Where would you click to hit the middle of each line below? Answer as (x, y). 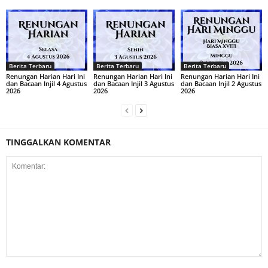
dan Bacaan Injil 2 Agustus (221, 83)
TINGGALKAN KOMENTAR (58, 142)
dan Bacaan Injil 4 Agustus (46, 83)
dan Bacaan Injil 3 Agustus (133, 83)
